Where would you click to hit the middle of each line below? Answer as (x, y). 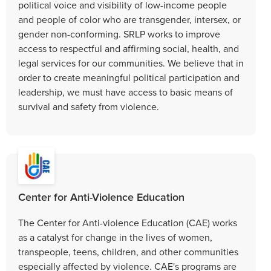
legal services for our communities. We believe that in (131, 63)
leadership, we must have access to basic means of (126, 92)
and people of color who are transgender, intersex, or (129, 19)
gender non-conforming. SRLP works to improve (119, 34)
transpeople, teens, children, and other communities (128, 251)
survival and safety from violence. (89, 106)
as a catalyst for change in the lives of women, (115, 237)
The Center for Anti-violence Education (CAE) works (128, 222)
